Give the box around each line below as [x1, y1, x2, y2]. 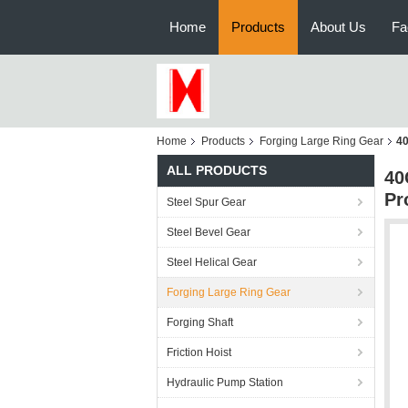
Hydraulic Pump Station [167, 376, 283, 389]
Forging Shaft [167, 316, 233, 329]
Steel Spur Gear [167, 196, 246, 209]
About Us [311, 19, 366, 35]
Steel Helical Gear [167, 256, 257, 269]
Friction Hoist [167, 346, 231, 359]
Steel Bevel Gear [167, 226, 250, 239]
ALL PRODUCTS [167, 163, 267, 178]
